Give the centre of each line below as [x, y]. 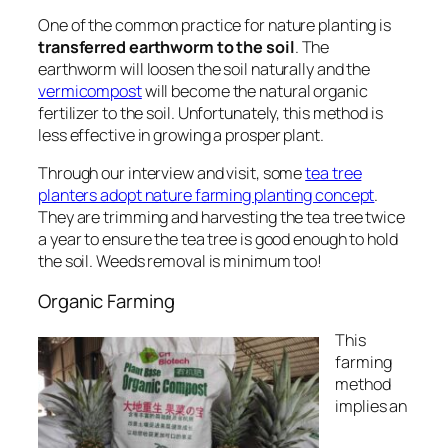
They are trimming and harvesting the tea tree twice [221, 217]
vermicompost [90, 90]
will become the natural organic [254, 90]
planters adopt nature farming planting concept [206, 195]
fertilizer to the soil [104, 112]
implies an [371, 406]
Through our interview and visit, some [172, 173]
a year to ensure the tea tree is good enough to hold [218, 239]
